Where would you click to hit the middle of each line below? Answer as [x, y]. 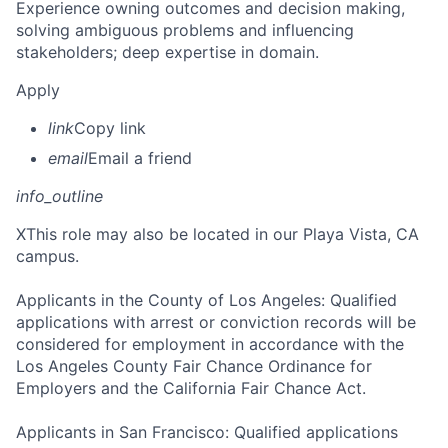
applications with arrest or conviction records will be [216, 322]
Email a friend [140, 158]
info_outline [59, 196]
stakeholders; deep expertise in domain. [167, 52]
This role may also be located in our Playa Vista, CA [222, 234]
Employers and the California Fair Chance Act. [191, 388]
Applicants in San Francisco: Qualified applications [207, 432]
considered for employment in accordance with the [210, 344]
